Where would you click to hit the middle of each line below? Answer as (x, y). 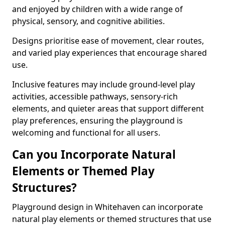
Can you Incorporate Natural (94, 154)
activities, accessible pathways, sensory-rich (95, 96)
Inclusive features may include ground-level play (103, 84)
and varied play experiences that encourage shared (109, 53)
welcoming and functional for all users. (86, 133)
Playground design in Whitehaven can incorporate (107, 207)
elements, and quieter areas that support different (108, 108)
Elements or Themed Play (83, 171)
